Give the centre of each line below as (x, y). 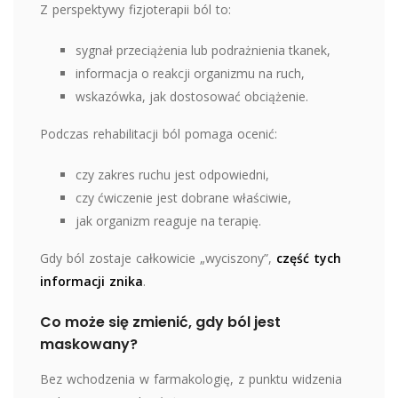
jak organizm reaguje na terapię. (168, 220)
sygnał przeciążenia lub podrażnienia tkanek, (203, 50)
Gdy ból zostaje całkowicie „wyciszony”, (158, 258)
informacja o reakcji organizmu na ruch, (190, 73)
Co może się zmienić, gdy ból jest (160, 322)
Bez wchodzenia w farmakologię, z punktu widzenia (191, 378)
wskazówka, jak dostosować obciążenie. (192, 96)
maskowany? (89, 344)
